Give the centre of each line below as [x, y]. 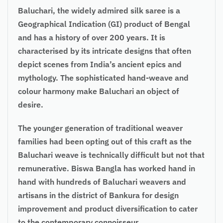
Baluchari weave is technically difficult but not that [111, 155]
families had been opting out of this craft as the [105, 141]
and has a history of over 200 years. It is [92, 37]
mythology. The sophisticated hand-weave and [103, 77]
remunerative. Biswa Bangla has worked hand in [107, 168]
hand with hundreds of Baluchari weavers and [102, 181]
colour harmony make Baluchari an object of [99, 91]
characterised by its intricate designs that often [105, 51]
